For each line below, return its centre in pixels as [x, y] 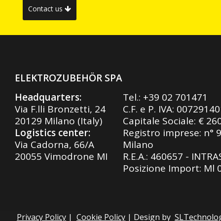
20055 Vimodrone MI [61, 156]
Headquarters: [48, 97]
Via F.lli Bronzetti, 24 [60, 109]
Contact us [46, 9]
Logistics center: [53, 132]
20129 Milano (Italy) [58, 121]
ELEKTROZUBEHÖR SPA [69, 78]
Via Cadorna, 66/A [55, 144]
